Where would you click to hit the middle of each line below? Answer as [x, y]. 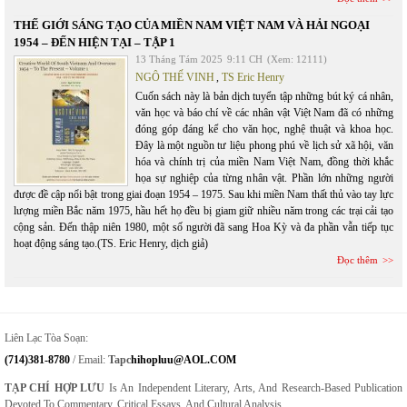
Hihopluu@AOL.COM [184, 360]
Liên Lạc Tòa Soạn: [46, 338]
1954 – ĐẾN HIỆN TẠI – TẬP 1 [94, 42]
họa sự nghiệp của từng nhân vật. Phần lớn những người [264, 178]
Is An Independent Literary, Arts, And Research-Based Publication [254, 388]
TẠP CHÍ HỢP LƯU [55, 388]
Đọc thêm [357, 260]
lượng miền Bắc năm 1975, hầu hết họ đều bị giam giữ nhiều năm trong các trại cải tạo [203, 211]
